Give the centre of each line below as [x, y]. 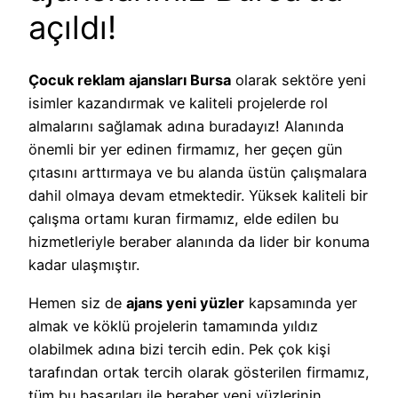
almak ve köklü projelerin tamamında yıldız [173, 326]
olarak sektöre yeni [298, 80]
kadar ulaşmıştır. [84, 265]
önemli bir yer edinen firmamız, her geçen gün [186, 150]
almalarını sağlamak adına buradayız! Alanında [186, 127]
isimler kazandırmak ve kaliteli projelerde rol [178, 103]
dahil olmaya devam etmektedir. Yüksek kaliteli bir [198, 196]
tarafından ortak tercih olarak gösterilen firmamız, [199, 372]
